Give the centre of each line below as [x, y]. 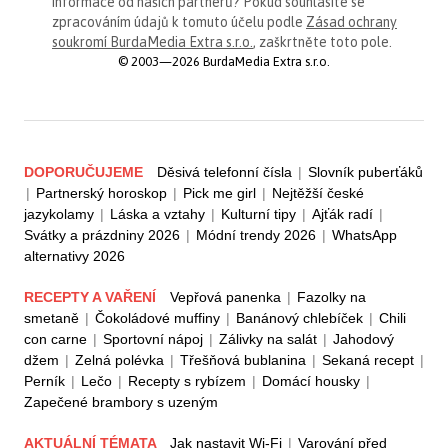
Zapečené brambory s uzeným [121, 401]
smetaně [51, 317]
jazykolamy [59, 213]
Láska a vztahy [157, 213]
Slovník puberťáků [365, 171]
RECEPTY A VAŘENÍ [92, 296]
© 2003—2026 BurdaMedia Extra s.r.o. [224, 61]
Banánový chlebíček [299, 317]
